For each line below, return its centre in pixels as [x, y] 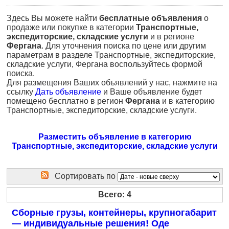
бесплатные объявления [151, 18]
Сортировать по [83, 176]
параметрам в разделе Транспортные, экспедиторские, [111, 55]
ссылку [21, 92]
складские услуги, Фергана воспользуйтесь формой [105, 64]
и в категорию [187, 101]
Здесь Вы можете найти [53, 18]
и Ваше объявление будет [152, 92]
